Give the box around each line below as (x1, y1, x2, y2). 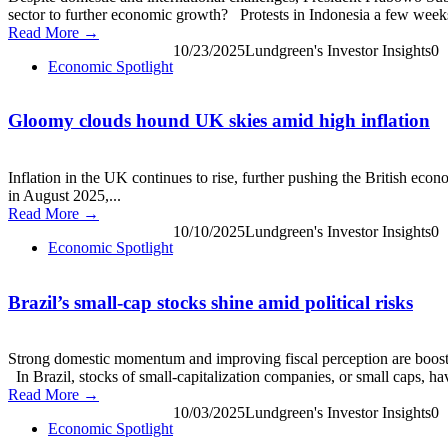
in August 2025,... (8, 186, 121, 204)
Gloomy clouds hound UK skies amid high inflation (8, 110, 430, 132)
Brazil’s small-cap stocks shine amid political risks (8, 291, 413, 313)
